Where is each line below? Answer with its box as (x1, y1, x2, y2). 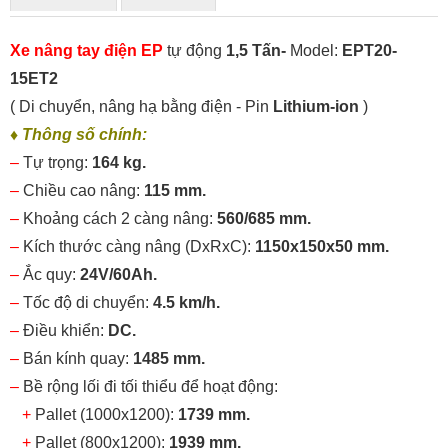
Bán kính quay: (23, 350, 133, 368)
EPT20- (342, 42, 397, 60)
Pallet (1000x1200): (31, 406, 178, 424)
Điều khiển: (23, 322, 108, 340)
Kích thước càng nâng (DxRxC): (23, 238, 255, 256)
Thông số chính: (22, 126, 147, 144)
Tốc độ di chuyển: (23, 294, 153, 312)
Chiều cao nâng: (23, 182, 144, 200)
